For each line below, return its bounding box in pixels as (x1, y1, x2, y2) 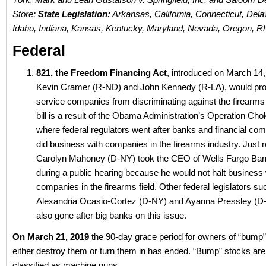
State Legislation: (38, 9, 110, 19)
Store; (12, 9, 38, 19)
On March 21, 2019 (12, 232, 89, 242)
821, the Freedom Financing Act (36, 68, 167, 78)
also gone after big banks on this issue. (36, 210, 186, 220)
